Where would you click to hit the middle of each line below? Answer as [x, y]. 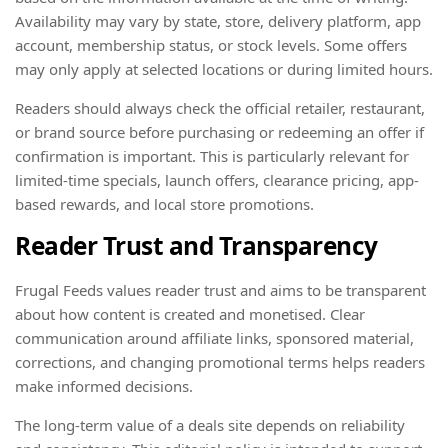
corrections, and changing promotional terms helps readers [220, 361]
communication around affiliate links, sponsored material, [214, 337]
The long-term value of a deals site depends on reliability [210, 424]
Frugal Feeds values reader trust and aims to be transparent [220, 289]
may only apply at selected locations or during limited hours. [224, 68]
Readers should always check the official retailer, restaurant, [220, 107]
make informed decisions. [104, 385]
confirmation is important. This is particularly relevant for [212, 155]
